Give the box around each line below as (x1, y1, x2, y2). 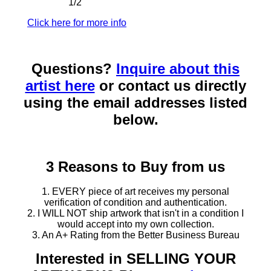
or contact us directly (94, 77, 246, 94)
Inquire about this (116, 60, 240, 77)
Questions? (31, 60, 116, 77)
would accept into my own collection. (57, 219, 214, 230)
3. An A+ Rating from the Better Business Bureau (31, 230, 240, 241)
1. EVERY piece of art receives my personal (42, 186, 229, 197)
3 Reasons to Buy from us (46, 158, 225, 175)
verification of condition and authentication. (44, 197, 227, 208)
